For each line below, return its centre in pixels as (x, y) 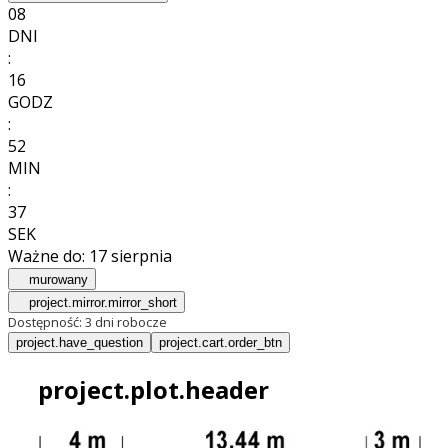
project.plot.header (150, 390)
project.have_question (79, 343)
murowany (59, 280)
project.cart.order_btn (220, 343)
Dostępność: (46, 322)
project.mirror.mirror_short (103, 303)
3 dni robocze (126, 322)
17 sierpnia (130, 256)
